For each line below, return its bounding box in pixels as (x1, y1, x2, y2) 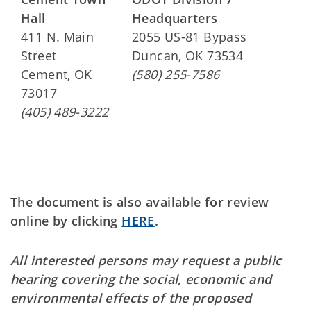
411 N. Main (21, 28, 94, 45)
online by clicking (10, 212, 122, 229)
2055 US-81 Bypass (132, 28, 247, 45)
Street (21, 47, 57, 64)
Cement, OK (21, 65, 92, 83)
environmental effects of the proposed (10, 289, 252, 306)
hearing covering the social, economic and (10, 270, 272, 287)
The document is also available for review (10, 193, 269, 210)
